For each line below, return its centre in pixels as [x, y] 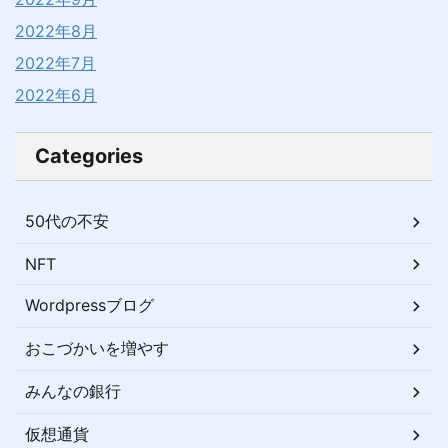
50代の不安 [67, 221]
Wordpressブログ [89, 305]
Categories [89, 156]
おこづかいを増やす [97, 348]
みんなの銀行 [73, 391]
